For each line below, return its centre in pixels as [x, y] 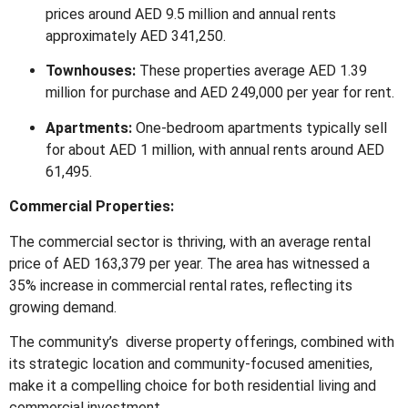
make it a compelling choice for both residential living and [193, 385]
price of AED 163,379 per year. [106, 263]
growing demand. [63, 307]
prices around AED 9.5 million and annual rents [191, 14]
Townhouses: [91, 71]
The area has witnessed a [288, 263]
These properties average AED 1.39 [253, 71]
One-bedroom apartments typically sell [261, 127]
